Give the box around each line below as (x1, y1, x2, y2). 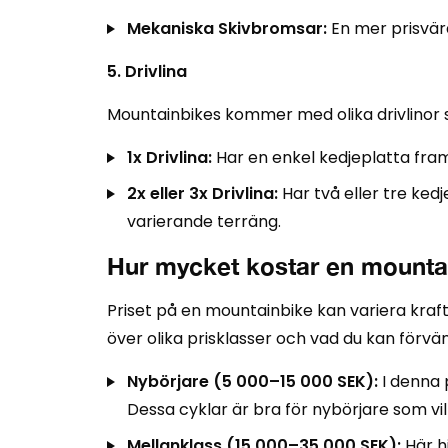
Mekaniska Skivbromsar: (127, 17, 327, 40)
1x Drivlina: (127, 146, 212, 169)
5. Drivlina (107, 60, 187, 83)
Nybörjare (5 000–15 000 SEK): (127, 370, 378, 393)
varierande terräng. (127, 210, 281, 233)
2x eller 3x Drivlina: (127, 182, 278, 205)
